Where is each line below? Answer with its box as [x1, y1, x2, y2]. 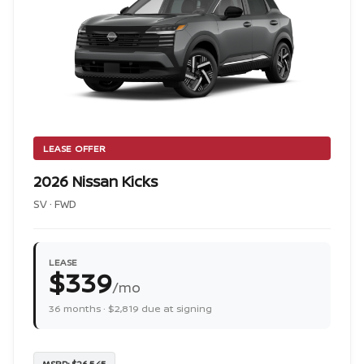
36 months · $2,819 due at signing [49, 301, 212, 315]
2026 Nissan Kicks [33, 171, 158, 191]
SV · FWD [33, 197, 76, 211]
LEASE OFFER [43, 142, 106, 154]
